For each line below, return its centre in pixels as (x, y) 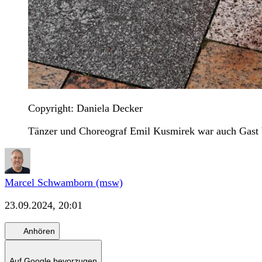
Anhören (39, 231)
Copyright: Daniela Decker (85, 108)
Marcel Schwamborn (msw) (64, 183)
